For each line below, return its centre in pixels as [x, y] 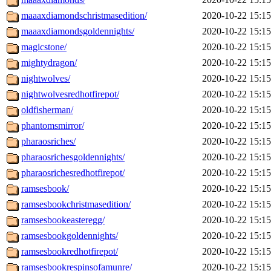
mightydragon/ [49, 63]
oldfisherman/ [47, 110]
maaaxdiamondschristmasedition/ [84, 16]
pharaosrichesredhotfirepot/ [73, 173]
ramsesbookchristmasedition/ [76, 204]
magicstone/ [44, 47]
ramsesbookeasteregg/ [63, 220]
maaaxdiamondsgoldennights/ [78, 31]
